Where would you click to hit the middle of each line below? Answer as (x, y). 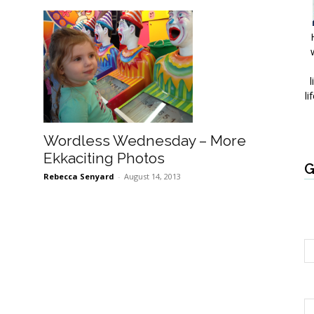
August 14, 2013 (152, 176)
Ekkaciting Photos (104, 158)
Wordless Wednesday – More (145, 140)
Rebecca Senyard (79, 176)
